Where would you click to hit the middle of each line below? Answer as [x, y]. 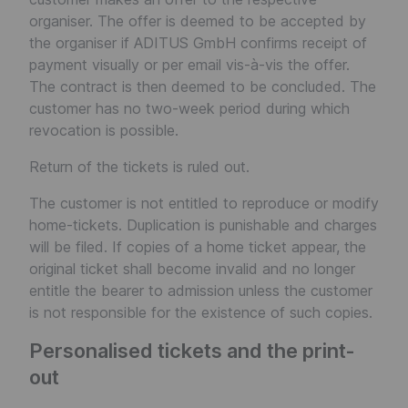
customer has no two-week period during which [189, 108]
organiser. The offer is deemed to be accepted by [198, 21]
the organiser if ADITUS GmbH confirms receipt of [198, 43]
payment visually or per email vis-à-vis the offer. [189, 65]
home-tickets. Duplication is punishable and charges [203, 225]
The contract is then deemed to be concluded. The [203, 87]
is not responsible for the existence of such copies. [201, 312]
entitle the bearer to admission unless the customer [201, 291]
